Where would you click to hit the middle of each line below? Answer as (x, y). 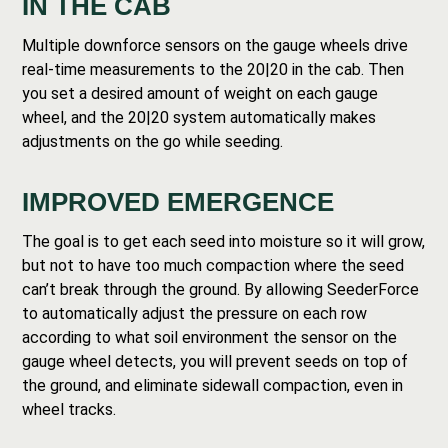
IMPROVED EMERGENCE (178, 202)
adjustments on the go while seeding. (155, 141)
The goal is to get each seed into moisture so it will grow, (224, 241)
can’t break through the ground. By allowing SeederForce (221, 289)
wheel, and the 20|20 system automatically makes (199, 117)
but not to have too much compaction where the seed (213, 265)
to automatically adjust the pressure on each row (195, 313)
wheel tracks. (69, 409)
